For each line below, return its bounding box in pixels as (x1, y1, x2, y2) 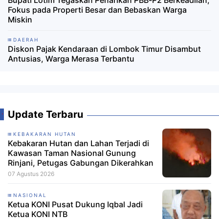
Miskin (8, 15, 32, 24)
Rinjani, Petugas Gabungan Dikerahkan (8, 158, 153, 168)
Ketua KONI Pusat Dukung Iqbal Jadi (8, 199, 143, 209)
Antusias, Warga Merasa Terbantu (8, 54, 134, 64)
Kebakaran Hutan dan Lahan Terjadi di (8, 138, 149, 148)
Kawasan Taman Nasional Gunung (8, 148, 136, 158)
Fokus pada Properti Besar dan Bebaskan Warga (8, 5, 187, 15)
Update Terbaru (8, 109, 83, 120)
